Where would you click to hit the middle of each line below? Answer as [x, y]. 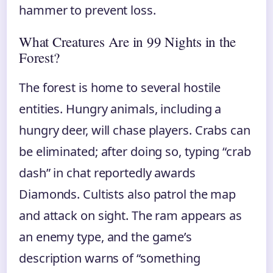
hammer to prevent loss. [87, 10]
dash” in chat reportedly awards [107, 173]
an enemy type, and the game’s [106, 237]
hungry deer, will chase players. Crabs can [135, 130]
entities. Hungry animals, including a [120, 109]
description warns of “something [110, 258]
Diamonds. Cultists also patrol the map [128, 194]
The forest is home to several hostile [120, 88]
